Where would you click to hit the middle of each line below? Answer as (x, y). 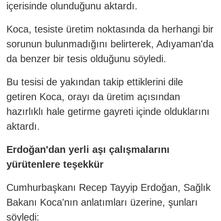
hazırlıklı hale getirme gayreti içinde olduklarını (108, 111)
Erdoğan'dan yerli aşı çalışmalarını (88, 149)
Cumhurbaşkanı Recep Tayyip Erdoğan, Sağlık (108, 187)
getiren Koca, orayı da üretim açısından (93, 96)
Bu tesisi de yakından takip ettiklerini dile (94, 82)
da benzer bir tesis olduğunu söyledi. (86, 58)
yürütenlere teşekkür (55, 164)
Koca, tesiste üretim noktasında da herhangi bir (110, 29)
